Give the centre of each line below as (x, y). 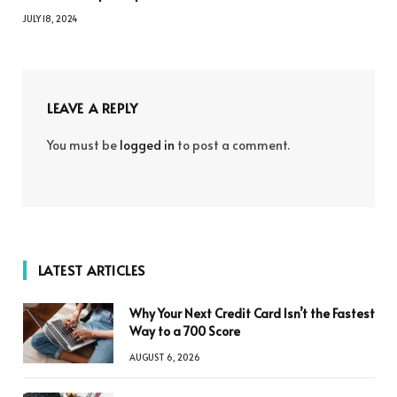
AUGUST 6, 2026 (165, 358)
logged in (147, 145)
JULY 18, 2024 (50, 19)
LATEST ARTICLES (92, 270)
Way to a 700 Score (185, 331)
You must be (83, 145)
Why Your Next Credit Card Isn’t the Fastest (252, 314)
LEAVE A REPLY (93, 108)
